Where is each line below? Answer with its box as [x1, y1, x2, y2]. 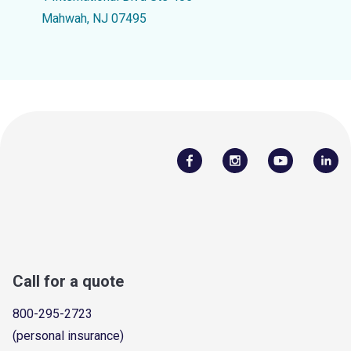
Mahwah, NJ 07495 [41, 11, 147, 26]
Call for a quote [13, 271, 124, 291]
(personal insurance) [13, 327, 124, 343]
